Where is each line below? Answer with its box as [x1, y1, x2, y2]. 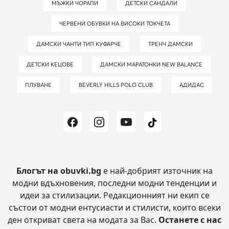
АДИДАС [182, 81, 204, 88]
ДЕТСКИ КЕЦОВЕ [31, 60, 74, 68]
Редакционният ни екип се [101, 189, 210, 201]
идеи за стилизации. [19, 189, 101, 201]
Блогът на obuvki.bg [16, 165, 103, 176]
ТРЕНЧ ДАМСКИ [151, 40, 193, 48]
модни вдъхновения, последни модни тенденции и [12, 177, 217, 189]
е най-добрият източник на [103, 165, 213, 176]
